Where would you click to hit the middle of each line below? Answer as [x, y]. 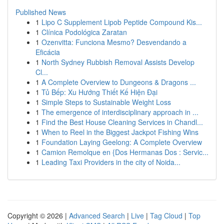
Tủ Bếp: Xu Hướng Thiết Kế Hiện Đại [99, 92]
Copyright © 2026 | [38, 215]
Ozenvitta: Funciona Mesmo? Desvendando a [114, 42]
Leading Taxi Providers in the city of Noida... [111, 162]
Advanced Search [97, 215]
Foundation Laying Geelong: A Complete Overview [122, 142]
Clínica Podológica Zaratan [84, 32]
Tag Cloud [166, 215]
